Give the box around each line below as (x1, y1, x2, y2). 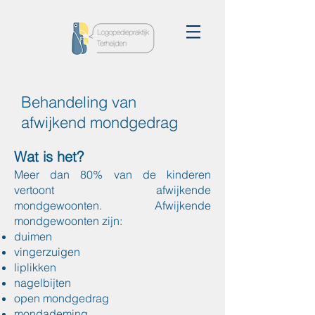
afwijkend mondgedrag (21, 112, 178, 132)
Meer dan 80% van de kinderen (14, 167, 211, 181)
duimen (14, 229, 52, 243)
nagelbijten (14, 276, 71, 290)
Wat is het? (14, 148, 84, 165)
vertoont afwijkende (14, 183, 211, 197)
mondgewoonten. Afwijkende (14, 198, 211, 212)
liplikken (14, 260, 56, 274)
